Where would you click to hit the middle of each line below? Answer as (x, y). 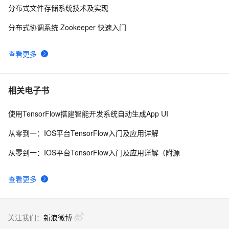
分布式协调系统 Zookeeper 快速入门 (67, 27)
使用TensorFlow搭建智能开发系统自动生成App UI (88, 113)
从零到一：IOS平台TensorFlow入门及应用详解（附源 (94, 152)
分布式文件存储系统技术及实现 (58, 8)
